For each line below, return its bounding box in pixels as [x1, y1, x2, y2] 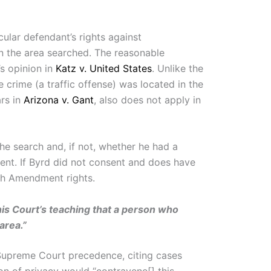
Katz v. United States [56, 62, 152, 74]
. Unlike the [152, 62, 203, 74]
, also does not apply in [94, 93, 201, 106]
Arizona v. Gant [24, 93, 94, 106]
